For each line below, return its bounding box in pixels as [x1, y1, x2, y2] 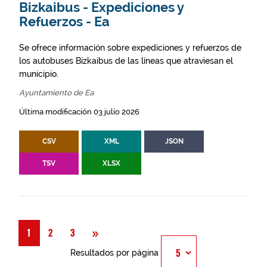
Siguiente [98, 223, 148, 241]
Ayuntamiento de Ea [19, 88, 94, 97]
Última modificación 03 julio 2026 [19, 107, 139, 116]
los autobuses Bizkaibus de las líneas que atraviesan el [19, 56, 233, 66]
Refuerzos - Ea [19, 14, 110, 29]
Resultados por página [70, 248, 159, 257]
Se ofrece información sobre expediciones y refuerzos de [19, 43, 241, 52]
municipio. [19, 69, 58, 79]
